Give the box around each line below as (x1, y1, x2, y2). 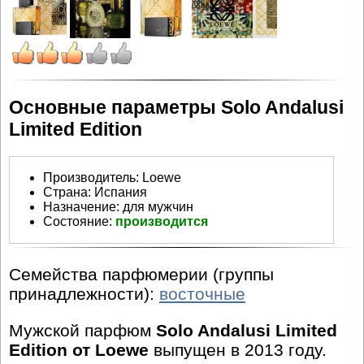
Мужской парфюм (9, 321, 156, 340)
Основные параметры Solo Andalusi (9, 96, 344, 118)
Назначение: (43, 199, 119, 214)
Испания (94, 184, 147, 199)
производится (115, 214, 208, 228)
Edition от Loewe (9, 340, 149, 360)
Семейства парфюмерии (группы (9, 265, 274, 284)
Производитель (43, 170, 136, 184)
